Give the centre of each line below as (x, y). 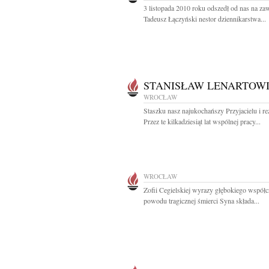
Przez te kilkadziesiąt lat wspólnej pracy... (202, 121)
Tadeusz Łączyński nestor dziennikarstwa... (205, 19)
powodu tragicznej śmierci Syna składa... (201, 201)
